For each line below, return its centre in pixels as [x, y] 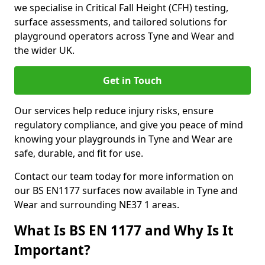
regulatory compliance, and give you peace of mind [129, 125]
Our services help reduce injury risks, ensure [114, 111]
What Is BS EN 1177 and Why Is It [124, 230]
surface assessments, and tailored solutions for [121, 22]
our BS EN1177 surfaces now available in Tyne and [126, 190]
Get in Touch [132, 80]
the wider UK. [44, 50]
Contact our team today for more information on [124, 176]
